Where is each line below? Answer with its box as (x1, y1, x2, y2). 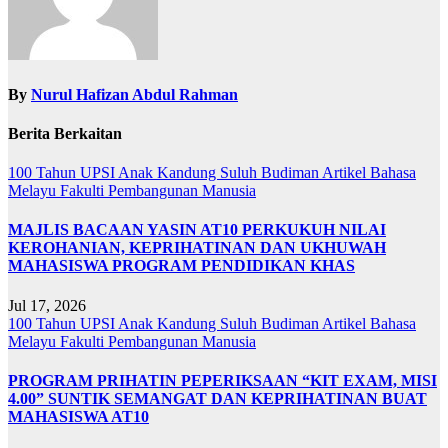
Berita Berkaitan (8, 124, 122, 142)
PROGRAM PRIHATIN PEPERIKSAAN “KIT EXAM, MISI (8, 372, 437, 389)
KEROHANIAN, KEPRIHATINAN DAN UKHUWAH (8, 239, 386, 257)
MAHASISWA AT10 (8, 408, 149, 425)
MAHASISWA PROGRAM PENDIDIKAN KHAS (8, 257, 355, 275)
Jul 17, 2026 (8, 296, 86, 314)
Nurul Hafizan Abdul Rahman (31, 85, 238, 103)
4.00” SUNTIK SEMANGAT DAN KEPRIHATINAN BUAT (8, 390, 427, 407)
